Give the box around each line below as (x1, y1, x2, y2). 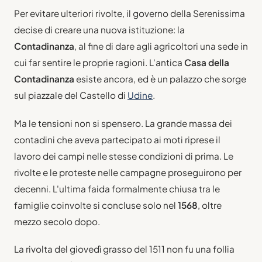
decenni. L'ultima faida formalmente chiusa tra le (14, 182, 220, 194)
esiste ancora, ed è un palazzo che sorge (74, 73, 246, 85)
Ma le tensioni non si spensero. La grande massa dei (14, 117, 232, 129)
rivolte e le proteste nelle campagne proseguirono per (14, 166, 242, 178)
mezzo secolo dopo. (14, 215, 100, 227)
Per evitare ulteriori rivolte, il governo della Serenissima (14, 8, 245, 19)
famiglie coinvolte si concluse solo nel (14, 199, 178, 211)
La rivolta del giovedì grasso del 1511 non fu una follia (14, 243, 235, 254)
